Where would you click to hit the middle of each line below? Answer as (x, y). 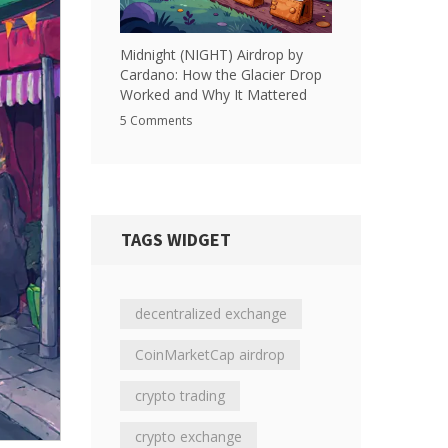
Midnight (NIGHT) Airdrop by (211, 54)
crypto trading (180, 395)
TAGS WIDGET (176, 239)
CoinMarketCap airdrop (210, 354)
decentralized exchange (211, 313)
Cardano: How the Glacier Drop (221, 74)
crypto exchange (188, 436)
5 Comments (156, 120)
